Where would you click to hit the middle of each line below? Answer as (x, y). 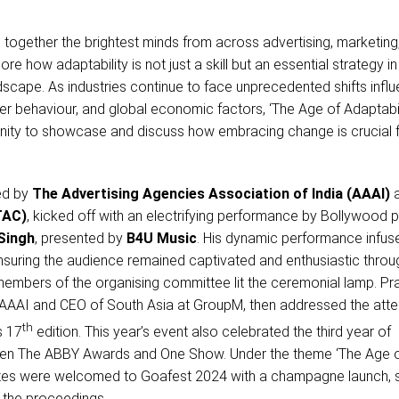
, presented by (80, 238)
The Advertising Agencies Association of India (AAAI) (211, 194)
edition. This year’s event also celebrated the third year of (212, 332)
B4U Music (161, 238)
